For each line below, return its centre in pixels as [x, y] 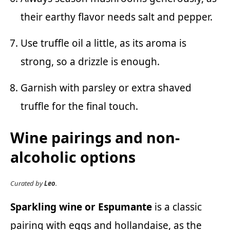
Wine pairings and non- [95, 137]
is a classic [177, 207]
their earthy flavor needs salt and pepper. [117, 17]
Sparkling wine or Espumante [81, 207]
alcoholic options [73, 157]
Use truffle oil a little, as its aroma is [103, 43]
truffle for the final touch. [79, 107]
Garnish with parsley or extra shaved [106, 88]
